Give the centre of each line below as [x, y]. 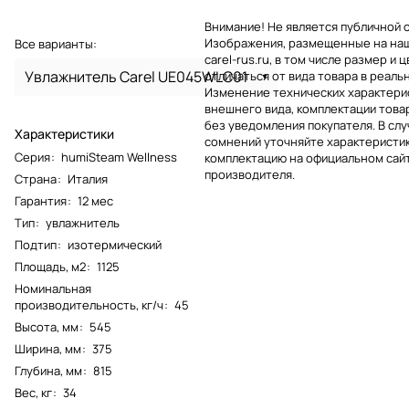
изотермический [115, 244]
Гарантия [41, 200]
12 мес [95, 200]
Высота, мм [47, 326]
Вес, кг [33, 392]
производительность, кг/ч [89, 304]
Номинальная [53, 288]
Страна [36, 178]
